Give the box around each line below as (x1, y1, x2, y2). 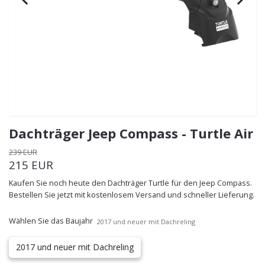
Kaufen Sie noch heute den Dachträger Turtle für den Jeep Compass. (9, 177, 252, 188)
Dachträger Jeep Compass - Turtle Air (9, 124, 253, 142)
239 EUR (9, 146, 37, 157)
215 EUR (9, 157, 53, 172)
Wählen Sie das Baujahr (9, 215, 93, 226)
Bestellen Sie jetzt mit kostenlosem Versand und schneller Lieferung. (9, 189, 254, 200)
